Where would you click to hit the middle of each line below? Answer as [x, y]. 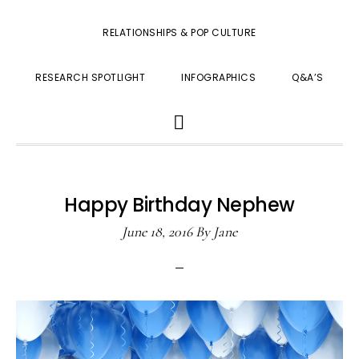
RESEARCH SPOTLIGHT [91, 77]
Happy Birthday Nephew [179, 205]
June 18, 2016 [157, 232]
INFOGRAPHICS [219, 77]
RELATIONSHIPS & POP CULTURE [179, 32]
